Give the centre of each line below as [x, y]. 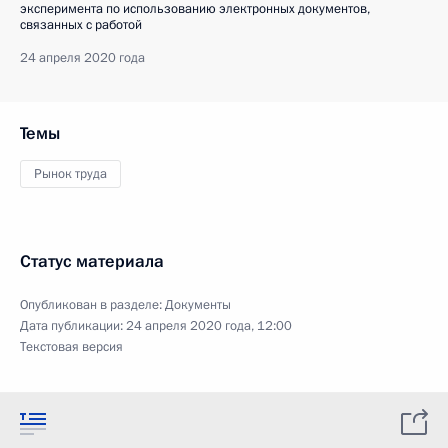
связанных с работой [81, 25]
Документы [198, 305]
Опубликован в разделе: [92, 305]
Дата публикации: [73, 326]
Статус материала [92, 261]
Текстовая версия [71, 347]
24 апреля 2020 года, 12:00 [209, 326]
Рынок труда [70, 174]
